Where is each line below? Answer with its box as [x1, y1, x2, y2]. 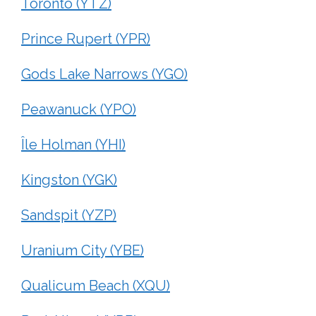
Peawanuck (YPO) [21, 100, 136, 118]
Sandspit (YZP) [21, 206, 116, 224]
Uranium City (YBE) [21, 241, 144, 259]
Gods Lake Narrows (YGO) [21, 65, 188, 83]
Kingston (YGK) [21, 171, 117, 188]
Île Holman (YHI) [21, 135, 126, 153]
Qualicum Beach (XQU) [21, 276, 170, 294]
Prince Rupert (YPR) [21, 30, 150, 47]
